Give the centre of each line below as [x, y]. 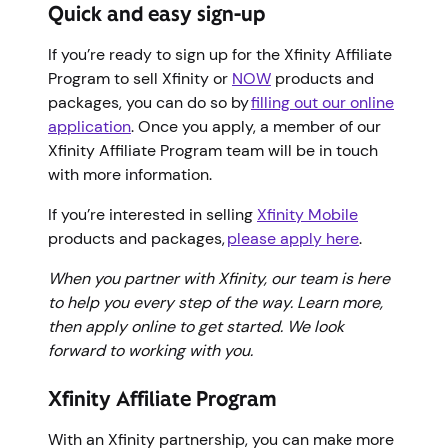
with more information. [132, 174]
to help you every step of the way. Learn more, [215, 302]
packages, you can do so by [149, 102]
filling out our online [322, 102]
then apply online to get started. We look [196, 326]
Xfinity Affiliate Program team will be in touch [213, 150]
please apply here [293, 238]
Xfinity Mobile [307, 214]
